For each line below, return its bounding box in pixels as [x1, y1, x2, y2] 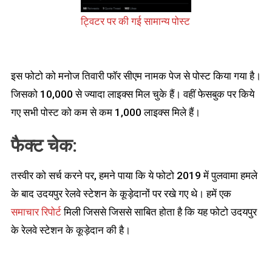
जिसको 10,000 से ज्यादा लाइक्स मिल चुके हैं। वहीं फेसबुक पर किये [10, 87, 254, 100]
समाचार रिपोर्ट [10, 205, 61, 218]
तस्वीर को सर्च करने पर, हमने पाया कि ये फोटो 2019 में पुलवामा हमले [10, 169, 257, 182]
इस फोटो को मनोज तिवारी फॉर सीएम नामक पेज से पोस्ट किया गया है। [10, 69, 261, 82]
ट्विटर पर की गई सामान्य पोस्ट [81, 15, 190, 27]
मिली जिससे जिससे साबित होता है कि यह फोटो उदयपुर [61, 205, 257, 218]
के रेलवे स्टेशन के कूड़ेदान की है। [10, 223, 131, 236]
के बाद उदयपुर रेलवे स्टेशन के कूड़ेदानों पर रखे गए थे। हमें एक [10, 187, 231, 200]
